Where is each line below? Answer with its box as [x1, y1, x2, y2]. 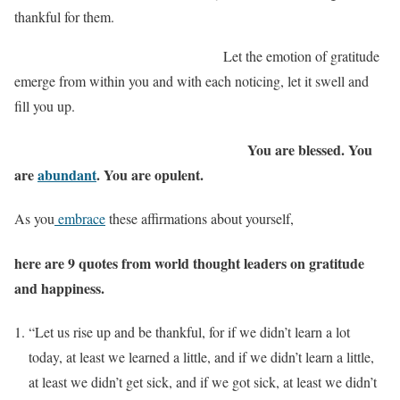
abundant [37, 164, 96, 186]
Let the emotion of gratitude [14, 46, 379, 65]
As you [14, 209, 54, 229]
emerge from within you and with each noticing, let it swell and [14, 71, 369, 90]
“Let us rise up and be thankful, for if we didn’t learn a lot [29, 321, 350, 341]
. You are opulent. [96, 164, 208, 186]
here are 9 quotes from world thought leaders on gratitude [14, 252, 364, 273]
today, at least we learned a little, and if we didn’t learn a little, [29, 346, 374, 366]
